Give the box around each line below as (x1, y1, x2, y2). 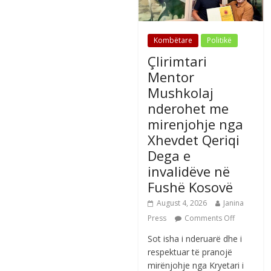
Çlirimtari (148, 51, 207, 70)
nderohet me (148, 99, 229, 117)
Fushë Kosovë (148, 177, 233, 196)
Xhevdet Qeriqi (148, 130, 240, 149)
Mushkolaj (148, 83, 214, 102)
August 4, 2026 (157, 197, 207, 208)
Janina (223, 197, 244, 208)
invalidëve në (148, 162, 230, 180)
